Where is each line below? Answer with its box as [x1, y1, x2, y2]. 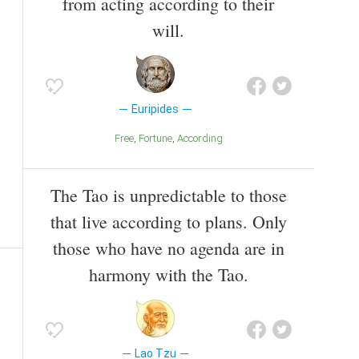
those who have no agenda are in [52, 236, 284, 260]
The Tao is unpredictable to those [50, 183, 287, 207]
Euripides [131, 103, 179, 116]
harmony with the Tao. [88, 262, 248, 286]
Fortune [143, 132, 172, 145]
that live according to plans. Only [50, 209, 287, 233]
